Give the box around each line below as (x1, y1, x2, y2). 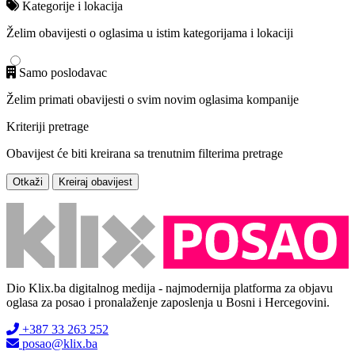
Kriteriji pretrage (6, 119, 89, 133)
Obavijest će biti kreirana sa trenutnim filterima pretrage (6, 146, 283, 160)
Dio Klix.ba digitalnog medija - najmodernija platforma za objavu (6, 281, 333, 296)
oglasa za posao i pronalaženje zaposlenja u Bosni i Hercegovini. (6, 296, 330, 310)
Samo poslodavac (16, 65, 107, 79)
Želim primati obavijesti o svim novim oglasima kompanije (6, 92, 299, 106)
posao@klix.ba (22, 337, 97, 351)
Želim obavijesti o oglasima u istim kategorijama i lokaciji (6, 25, 293, 40)
